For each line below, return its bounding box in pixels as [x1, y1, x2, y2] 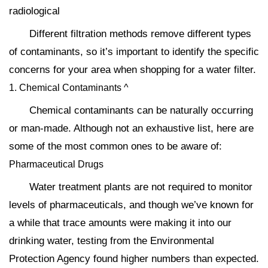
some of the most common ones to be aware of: [9, 141, 222, 153]
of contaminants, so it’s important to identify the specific [9, 46, 259, 58]
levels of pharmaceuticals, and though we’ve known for [9, 199, 254, 211]
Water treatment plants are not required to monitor [29, 181, 252, 193]
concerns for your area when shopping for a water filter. [9, 64, 256, 76]
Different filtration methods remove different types [29, 28, 251, 40]
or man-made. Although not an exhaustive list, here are [9, 123, 254, 135]
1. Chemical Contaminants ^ [9, 83, 129, 93]
